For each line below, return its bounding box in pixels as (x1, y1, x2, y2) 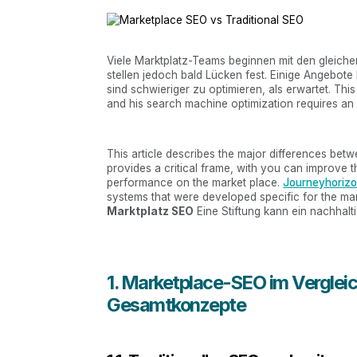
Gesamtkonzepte (107, 292, 246, 316)
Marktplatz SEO (107, 205, 194, 218)
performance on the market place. (107, 176, 284, 190)
